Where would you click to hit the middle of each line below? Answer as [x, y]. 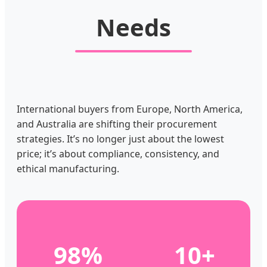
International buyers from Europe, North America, [130, 109]
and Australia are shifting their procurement [117, 124]
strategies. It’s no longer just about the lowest [120, 139]
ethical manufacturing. [68, 169]
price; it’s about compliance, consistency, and [118, 154]
